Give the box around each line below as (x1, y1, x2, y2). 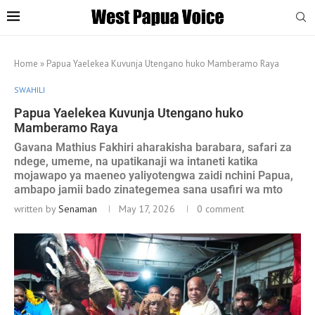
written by (14, 202, 58, 215)
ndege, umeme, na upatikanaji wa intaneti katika (14, 154, 258, 168)
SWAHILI (14, 84, 45, 95)
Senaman (58, 202, 97, 215)
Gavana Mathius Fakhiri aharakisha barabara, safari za (14, 140, 292, 154)
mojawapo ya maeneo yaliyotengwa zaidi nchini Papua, (14, 168, 293, 182)
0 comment (197, 202, 244, 215)
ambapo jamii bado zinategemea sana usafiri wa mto (14, 182, 283, 196)
